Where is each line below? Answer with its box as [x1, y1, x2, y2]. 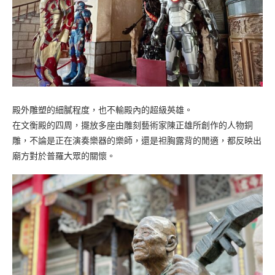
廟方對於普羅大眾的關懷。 [12, 150, 115, 161]
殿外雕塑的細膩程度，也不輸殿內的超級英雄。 [12, 104, 193, 115]
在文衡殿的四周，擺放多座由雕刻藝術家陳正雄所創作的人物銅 [12, 120, 253, 130]
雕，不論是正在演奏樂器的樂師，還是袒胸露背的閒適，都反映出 [12, 135, 261, 145]
